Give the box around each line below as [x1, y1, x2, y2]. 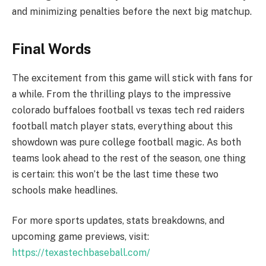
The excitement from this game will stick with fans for [12, 72, 253, 84]
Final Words [12, 40, 91, 57]
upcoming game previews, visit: [12, 231, 149, 243]
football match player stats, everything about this [12, 120, 233, 132]
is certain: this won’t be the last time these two [12, 168, 218, 180]
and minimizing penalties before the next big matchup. [12, 5, 252, 17]
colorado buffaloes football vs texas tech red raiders [12, 104, 245, 116]
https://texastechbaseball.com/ [12, 247, 150, 259]
